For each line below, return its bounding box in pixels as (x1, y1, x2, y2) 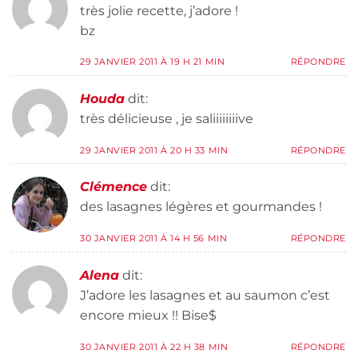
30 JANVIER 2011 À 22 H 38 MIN (80, 340, 229, 352)
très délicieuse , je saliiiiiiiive (80, 111, 253, 127)
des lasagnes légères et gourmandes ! (80, 199, 322, 215)
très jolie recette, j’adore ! (80, 2, 238, 18)
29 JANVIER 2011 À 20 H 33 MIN (80, 144, 229, 156)
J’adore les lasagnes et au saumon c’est (80, 287, 330, 303)
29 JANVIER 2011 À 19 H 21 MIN (80, 56, 225, 68)
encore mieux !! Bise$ (80, 307, 217, 323)
